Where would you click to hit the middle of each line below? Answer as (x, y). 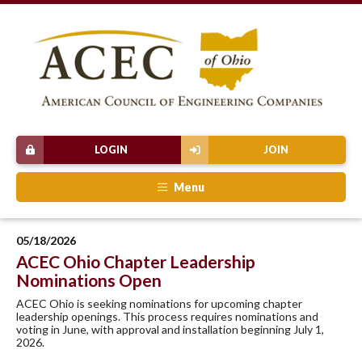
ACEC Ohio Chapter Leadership (136, 261)
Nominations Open (89, 280)
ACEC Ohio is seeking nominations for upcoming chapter (159, 303)
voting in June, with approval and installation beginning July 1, (170, 329)
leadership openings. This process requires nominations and (167, 316)
